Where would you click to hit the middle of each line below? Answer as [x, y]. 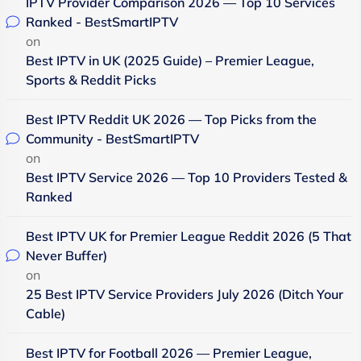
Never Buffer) [66, 255]
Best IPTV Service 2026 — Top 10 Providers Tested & [187, 177]
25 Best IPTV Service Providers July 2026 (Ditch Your [185, 294]
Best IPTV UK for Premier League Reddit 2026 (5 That [189, 236]
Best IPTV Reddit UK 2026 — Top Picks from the [171, 119]
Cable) [46, 313]
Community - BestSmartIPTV [112, 139]
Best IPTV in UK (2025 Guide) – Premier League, [170, 60]
